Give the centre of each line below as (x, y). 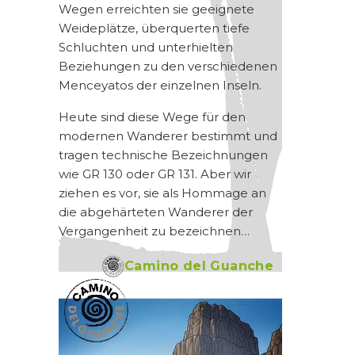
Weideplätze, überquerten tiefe (154, 28)
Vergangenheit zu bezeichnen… (154, 231)
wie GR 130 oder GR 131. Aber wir (155, 174)
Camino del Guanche (203, 265)
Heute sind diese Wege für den (152, 117)
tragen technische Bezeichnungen (163, 155)
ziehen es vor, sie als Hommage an (162, 193)
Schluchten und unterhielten (146, 47)
